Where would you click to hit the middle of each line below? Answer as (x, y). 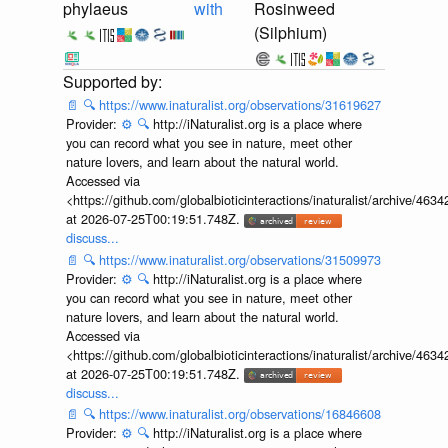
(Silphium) (290, 33)
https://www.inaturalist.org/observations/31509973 (239, 259)
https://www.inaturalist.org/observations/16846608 (239, 414)
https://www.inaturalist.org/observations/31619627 (239, 105)
